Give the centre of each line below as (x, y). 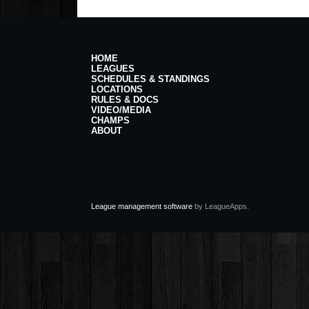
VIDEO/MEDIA (121, 110)
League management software (142, 206)
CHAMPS (110, 121)
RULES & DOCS (125, 100)
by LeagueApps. (221, 206)
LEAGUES (113, 69)
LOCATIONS (117, 90)
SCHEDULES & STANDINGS (150, 79)
